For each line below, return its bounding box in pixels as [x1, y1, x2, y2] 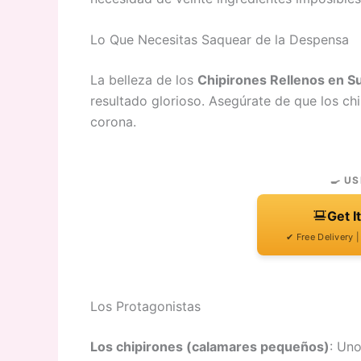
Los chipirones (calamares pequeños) [90, 338, 330, 355]
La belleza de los [90, 72, 197, 89]
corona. [90, 114, 136, 131]
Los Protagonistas [90, 298, 201, 315]
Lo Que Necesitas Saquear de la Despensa [90, 31, 349, 48]
